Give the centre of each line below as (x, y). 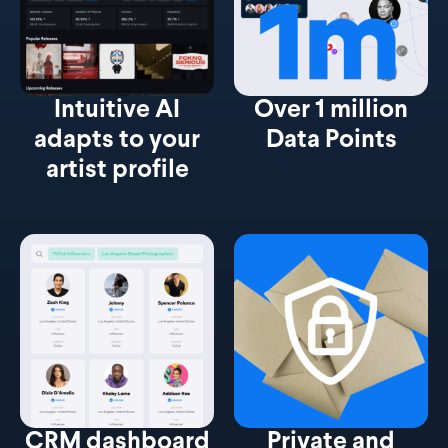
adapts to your (117, 140)
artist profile (117, 170)
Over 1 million (331, 110)
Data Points (331, 140)
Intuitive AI (117, 110)
